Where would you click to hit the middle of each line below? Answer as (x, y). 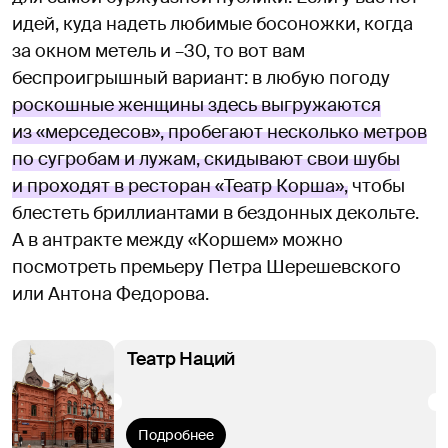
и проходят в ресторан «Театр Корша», (180, 185)
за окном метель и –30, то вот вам (158, 50)
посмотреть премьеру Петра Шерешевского (206, 266)
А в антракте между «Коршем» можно (177, 239)
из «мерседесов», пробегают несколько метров (219, 131)
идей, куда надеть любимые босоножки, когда (212, 23)
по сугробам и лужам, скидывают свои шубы (206, 158)
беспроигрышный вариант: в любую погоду (201, 77)
